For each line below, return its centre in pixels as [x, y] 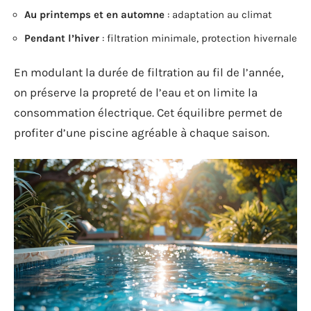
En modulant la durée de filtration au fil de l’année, [149, 72]
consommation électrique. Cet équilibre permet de [148, 112]
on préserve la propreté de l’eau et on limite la [136, 92]
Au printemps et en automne [94, 15]
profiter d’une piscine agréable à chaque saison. [142, 133]
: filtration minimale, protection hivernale [198, 38]
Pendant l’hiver [62, 38]
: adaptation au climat [218, 15]
